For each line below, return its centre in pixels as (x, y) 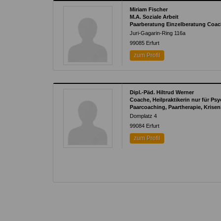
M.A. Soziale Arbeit (154, 17)
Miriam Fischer (149, 10)
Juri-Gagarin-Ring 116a (158, 33)
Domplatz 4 (144, 116)
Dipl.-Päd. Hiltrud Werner (162, 92)
